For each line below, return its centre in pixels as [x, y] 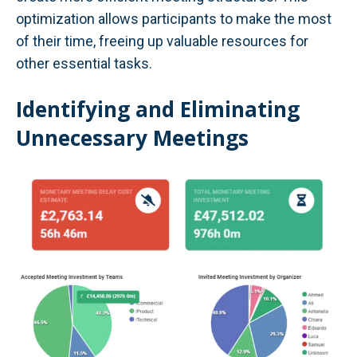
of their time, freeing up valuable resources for [162, 41]
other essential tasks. [84, 63]
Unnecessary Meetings [132, 137]
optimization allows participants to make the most [174, 18]
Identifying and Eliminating [158, 109]
